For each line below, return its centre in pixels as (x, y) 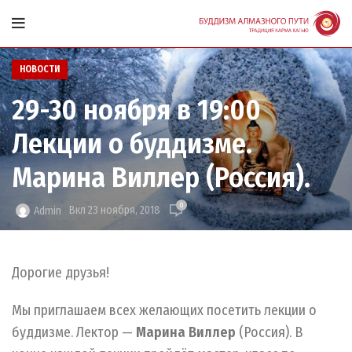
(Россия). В (271, 333)
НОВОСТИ (40, 69)
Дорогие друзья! (60, 273)
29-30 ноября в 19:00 (136, 110)
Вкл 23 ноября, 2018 (115, 211)
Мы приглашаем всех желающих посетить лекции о (164, 311)
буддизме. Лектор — (74, 333)
